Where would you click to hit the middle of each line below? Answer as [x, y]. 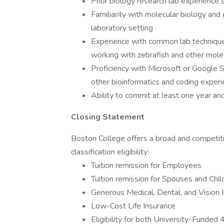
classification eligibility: [110, 152]
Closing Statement [108, 117]
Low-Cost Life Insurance [133, 206]
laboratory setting [122, 28]
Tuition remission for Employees [146, 165]
